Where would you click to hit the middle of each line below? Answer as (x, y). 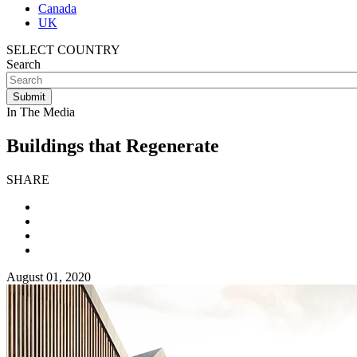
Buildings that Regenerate (113, 145)
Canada (57, 8)
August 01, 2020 (49, 277)
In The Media (41, 112)
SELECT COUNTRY (63, 50)
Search (24, 64)
